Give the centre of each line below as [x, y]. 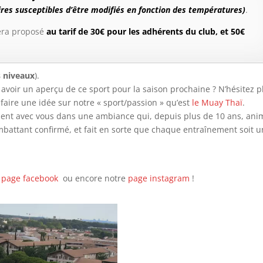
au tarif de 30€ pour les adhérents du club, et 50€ [146, 32]
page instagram [159, 178]
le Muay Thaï [216, 103]
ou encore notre [93, 178]
